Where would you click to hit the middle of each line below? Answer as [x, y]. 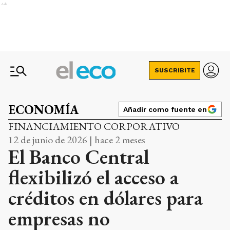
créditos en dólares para [106, 198]
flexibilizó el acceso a [93, 177]
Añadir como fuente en [165, 109]
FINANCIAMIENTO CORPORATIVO [94, 126]
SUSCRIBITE [175, 70]
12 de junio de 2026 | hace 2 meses [77, 140]
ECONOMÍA [43, 110]
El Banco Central [79, 157]
